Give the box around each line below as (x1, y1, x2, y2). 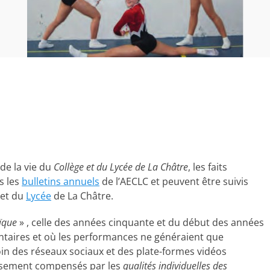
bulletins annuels (22, 175, 99, 188)
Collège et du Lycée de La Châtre (54, 160, 188, 174)
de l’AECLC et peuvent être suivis (99, 175, 248, 188)
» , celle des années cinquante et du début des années (17, 216, 264, 229)
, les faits (188, 160, 227, 174)
